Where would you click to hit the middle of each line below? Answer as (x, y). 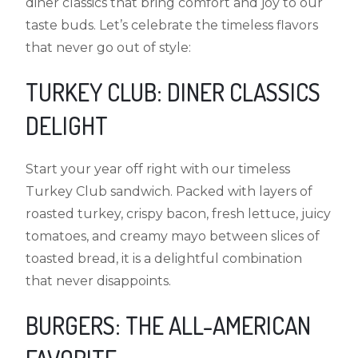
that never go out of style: (109, 47)
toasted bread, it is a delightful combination (164, 258)
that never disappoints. (99, 280)
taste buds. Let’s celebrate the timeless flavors (172, 25)
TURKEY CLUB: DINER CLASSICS (173, 91)
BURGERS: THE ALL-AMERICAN (169, 325)
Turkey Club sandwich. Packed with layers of (169, 191)
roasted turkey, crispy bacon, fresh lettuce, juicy (179, 213)
